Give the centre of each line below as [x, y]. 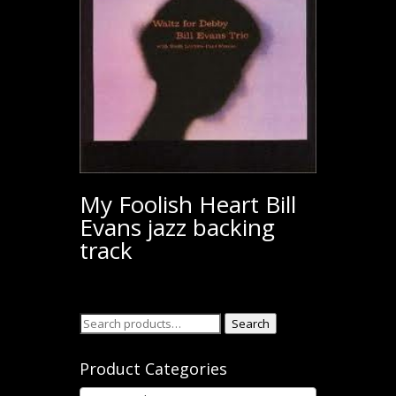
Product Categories [153, 369]
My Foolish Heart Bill [187, 205]
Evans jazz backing [177, 228]
